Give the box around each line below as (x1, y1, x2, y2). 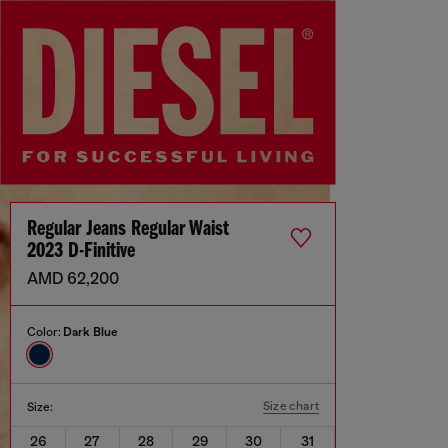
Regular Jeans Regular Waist (27, 218, 229, 242)
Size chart (263, 399, 319, 414)
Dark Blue (63, 325, 118, 340)
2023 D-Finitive (27, 240, 135, 264)
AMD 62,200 (27, 270, 119, 289)
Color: (27, 325, 63, 340)
